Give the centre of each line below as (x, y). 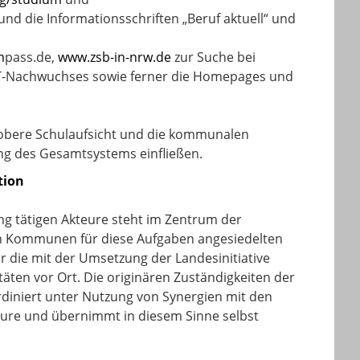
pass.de (28, 57)
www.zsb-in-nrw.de (115, 57)
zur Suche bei (213, 57)
